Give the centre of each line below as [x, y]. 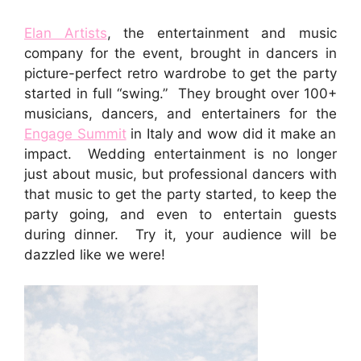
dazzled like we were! [95, 254]
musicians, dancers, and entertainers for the [180, 113]
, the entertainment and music [222, 33]
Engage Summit [75, 133]
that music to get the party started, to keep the [180, 194]
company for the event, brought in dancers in [180, 53]
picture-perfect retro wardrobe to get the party [180, 73]
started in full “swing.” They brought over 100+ [180, 93]
